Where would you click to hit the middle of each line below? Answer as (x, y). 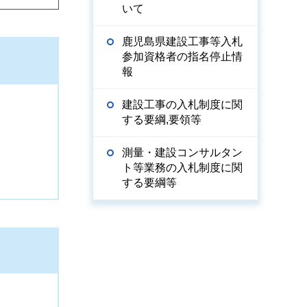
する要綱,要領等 (162, 120)
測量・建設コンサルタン (182, 152)
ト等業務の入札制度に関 (182, 168)
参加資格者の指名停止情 (182, 57)
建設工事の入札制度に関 (182, 105)
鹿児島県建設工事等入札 (182, 41)
